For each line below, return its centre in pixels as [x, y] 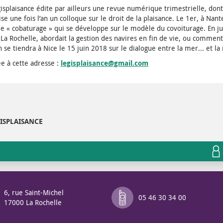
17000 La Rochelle [33, 202]
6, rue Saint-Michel [34, 192]
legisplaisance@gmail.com [105, 63]
